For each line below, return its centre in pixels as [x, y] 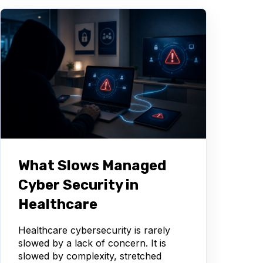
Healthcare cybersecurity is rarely [94, 230]
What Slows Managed [92, 165]
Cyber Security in [78, 185]
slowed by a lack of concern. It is [92, 243]
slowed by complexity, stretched [90, 256]
